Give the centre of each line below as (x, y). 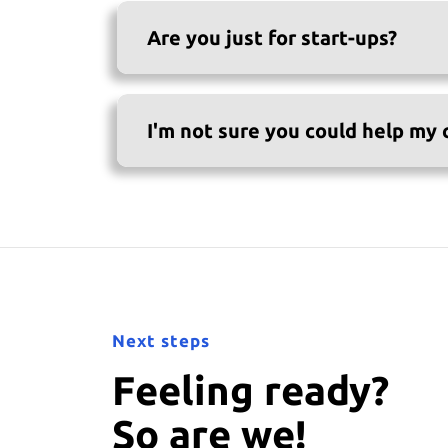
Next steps (161, 341)
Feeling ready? (250, 391)
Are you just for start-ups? (271, 37)
